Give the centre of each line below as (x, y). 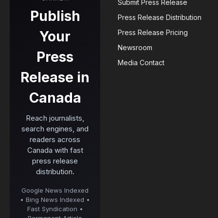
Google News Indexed (55, 191)
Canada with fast (55, 150)
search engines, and (55, 129)
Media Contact (141, 63)
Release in (55, 78)
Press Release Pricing (153, 33)
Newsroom (135, 48)
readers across (55, 140)
